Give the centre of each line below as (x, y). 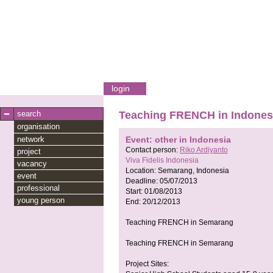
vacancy (32, 164)
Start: (135, 192)
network (31, 139)
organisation (38, 126)
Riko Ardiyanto (204, 150)
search (29, 114)
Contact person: (153, 150)
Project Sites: (147, 264)
